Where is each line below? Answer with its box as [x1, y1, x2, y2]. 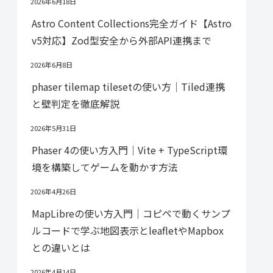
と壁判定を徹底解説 [32, 96, 119, 111]
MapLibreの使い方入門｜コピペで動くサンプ [32, 205, 230, 221]
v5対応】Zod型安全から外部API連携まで [32, 32, 211, 48]
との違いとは [32, 239, 90, 255]
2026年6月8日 [30, 59, 73, 69]
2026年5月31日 [30, 122, 76, 133]
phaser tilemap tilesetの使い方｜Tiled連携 [32, 79, 225, 94]
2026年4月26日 [30, 186, 76, 196]
